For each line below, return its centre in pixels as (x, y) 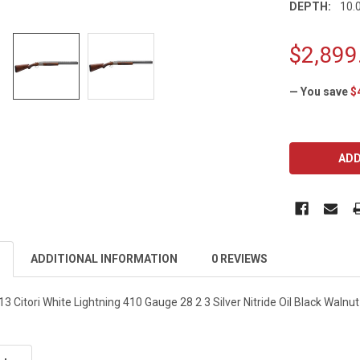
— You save (319, 91)
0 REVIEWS (240, 258)
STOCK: (311, 155)
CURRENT (316, 139)
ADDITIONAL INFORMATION (104, 258)
